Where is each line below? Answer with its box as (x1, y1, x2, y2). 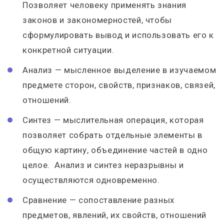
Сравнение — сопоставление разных (22, 195, 175, 205)
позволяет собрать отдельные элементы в (22, 130, 203, 140)
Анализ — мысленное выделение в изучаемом (22, 65, 216, 75)
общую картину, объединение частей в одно (22, 145, 208, 155)
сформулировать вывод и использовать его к (22, 30, 214, 40)
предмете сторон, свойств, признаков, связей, (22, 80, 216, 90)
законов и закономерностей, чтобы (22, 15, 172, 25)
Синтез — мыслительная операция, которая (22, 115, 204, 125)
